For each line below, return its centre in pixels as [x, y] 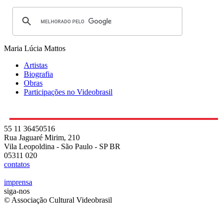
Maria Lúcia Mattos [35, 49]
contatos [17, 165]
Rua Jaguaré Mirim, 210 [42, 138]
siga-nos [17, 191]
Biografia [38, 74]
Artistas [36, 65]
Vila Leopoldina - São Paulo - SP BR [62, 147]
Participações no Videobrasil [68, 92]
